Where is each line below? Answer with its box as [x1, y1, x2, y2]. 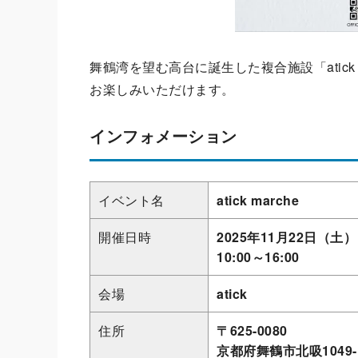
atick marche [217, 191, 299, 209]
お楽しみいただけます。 [89, 80, 235, 98]
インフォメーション [89, 124, 237, 147]
